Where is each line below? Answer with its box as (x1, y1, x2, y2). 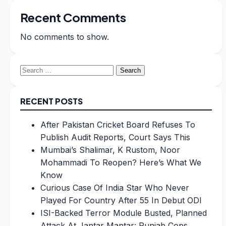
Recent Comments (20, 9, 126, 25)
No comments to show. (20, 31, 109, 42)
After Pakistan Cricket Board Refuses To (40, 119, 195, 130)
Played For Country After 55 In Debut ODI (40, 195, 202, 205)
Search (20, 64, 47, 74)
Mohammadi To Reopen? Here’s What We (40, 157, 201, 167)
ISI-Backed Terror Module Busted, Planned (40, 207, 207, 218)
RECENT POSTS (20, 95, 83, 106)
